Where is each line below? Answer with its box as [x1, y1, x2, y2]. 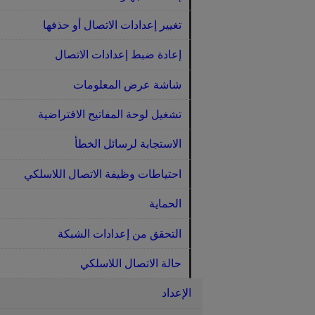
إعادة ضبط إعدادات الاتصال [54, 49, 181, 61]
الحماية [148, 198, 181, 210]
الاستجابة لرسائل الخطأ [74, 138, 181, 150]
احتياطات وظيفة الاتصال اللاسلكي [23, 167, 181, 180]
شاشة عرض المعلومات [72, 78, 181, 91]
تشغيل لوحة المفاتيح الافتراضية [37, 108, 181, 121]
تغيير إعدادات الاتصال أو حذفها [42, 18, 181, 31]
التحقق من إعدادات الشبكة [57, 227, 181, 240]
